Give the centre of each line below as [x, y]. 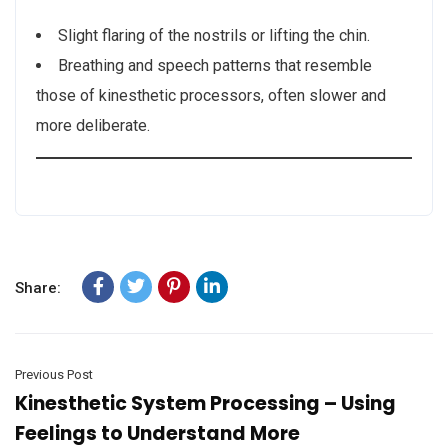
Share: [38, 288]
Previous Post [54, 374]
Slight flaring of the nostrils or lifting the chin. [214, 35]
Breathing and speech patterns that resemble [215, 65]
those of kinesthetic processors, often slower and [211, 95]
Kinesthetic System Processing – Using [205, 403]
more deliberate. [93, 125]
